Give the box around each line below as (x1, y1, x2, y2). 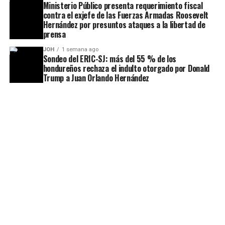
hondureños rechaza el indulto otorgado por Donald (43, 62, 209, 74)
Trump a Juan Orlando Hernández (43, 72, 150, 84)
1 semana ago (61, 46, 98, 53)
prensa (43, 28, 66, 40)
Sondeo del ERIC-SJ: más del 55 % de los (43, 53, 177, 65)
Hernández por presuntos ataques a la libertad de (43, 19, 205, 31)
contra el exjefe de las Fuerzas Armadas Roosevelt (43, 9, 208, 21)
